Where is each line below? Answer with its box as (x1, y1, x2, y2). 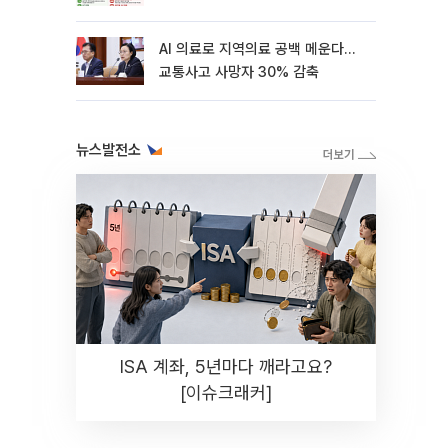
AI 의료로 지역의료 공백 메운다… (159, 40, 355, 58)
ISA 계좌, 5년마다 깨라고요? (120, 356, 332, 377)
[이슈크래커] (180, 382, 272, 403)
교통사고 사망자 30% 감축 (159, 63, 319, 81)
